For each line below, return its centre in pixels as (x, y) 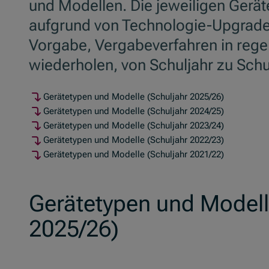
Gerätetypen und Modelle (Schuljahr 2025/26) (134, 96)
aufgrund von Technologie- (120, 26)
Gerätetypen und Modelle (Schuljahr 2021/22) (134, 155)
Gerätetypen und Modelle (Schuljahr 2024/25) (134, 111)
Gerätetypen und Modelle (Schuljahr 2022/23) (134, 140)
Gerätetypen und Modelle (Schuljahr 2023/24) (134, 125)
